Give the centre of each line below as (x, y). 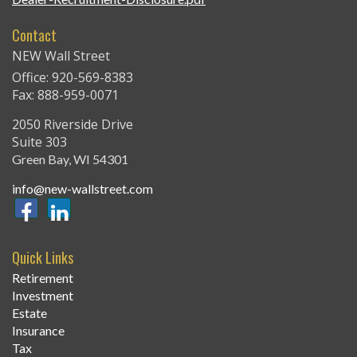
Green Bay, (41, 159)
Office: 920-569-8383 (73, 77)
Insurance (38, 330)
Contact (34, 35)
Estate (29, 313)
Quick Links (43, 257)
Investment (43, 295)
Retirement (43, 278)
